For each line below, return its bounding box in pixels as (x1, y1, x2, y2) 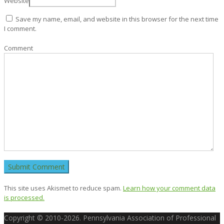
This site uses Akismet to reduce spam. (4, 183, 123, 192)
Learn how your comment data (123, 183, 215, 192)
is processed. (4, 192, 44, 202)
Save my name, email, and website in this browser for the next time (15, 14, 218, 23)
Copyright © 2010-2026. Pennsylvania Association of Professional (4, 212, 216, 222)
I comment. (4, 23, 36, 33)
